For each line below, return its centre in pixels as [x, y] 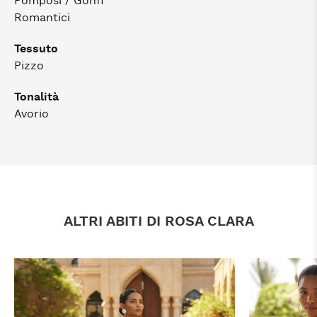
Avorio [31, 114]
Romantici [42, 18]
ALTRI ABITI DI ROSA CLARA [158, 221]
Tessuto [36, 49]
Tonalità [36, 97]
